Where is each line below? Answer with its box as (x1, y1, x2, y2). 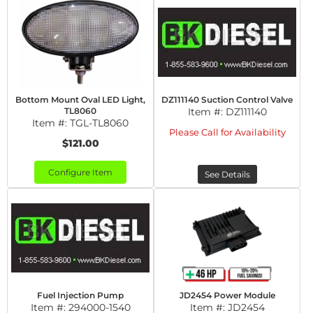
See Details (204, 169, 250, 180)
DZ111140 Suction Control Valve (161, 94, 293, 105)
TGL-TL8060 (70, 117, 129, 129)
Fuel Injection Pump (37, 290, 124, 300)
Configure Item (48, 167, 112, 177)
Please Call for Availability (168, 126, 286, 138)
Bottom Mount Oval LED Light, (15, 94, 145, 105)
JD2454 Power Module (179, 290, 275, 300)
